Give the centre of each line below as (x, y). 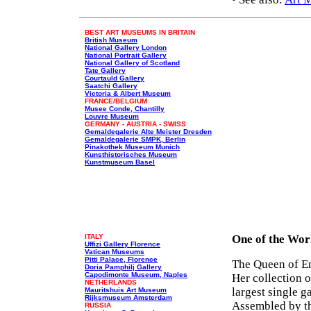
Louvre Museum (112, 116)
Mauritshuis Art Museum (126, 290)
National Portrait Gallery (126, 55)
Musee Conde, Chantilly (125, 109)
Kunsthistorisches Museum (131, 154)
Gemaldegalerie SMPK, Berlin (135, 139)
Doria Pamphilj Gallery (123, 267)
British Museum (111, 40)
